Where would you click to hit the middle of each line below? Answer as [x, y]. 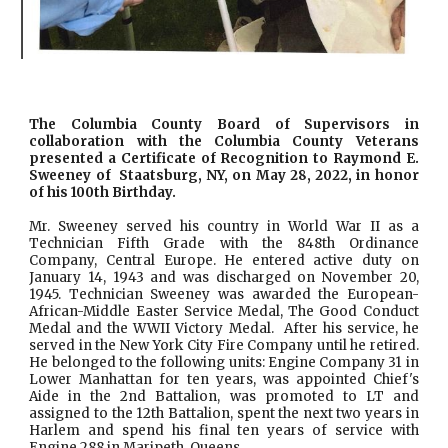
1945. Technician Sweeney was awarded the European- [224, 295]
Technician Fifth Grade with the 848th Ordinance [224, 244]
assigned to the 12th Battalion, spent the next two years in [224, 414]
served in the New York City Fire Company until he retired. [224, 346]
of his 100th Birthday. [103, 193]
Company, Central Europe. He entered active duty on [224, 261]
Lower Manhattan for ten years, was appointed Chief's [224, 380]
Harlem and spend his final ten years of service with [224, 431]
